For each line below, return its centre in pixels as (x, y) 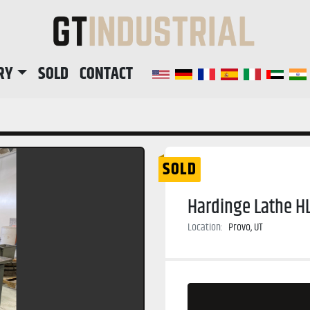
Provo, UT (246, 228)
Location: (205, 228)
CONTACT (110, 74)
